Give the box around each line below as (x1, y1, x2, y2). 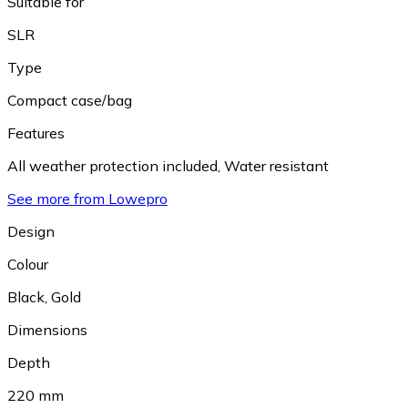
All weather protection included (7, 157, 218, 176)
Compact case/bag (7, 91, 132, 110)
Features (7, 124, 65, 143)
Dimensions (7, 321, 87, 340)
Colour (7, 255, 48, 274)
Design (7, 222, 55, 241)
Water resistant (224, 157, 329, 176)
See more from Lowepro (7, 189, 168, 209)
